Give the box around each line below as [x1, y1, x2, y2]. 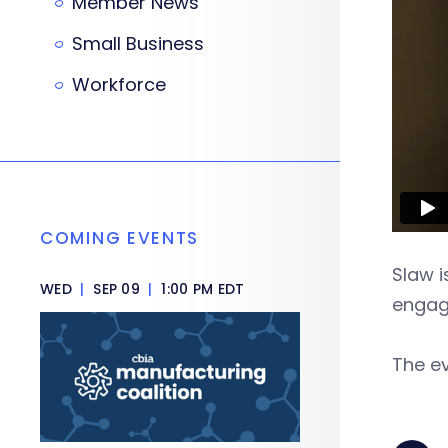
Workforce [72, 72, 166, 97]
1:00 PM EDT [157, 279, 245, 299]
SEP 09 [88, 279, 145, 299]
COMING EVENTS [40, 226, 200, 250]
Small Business [72, 31, 204, 56]
